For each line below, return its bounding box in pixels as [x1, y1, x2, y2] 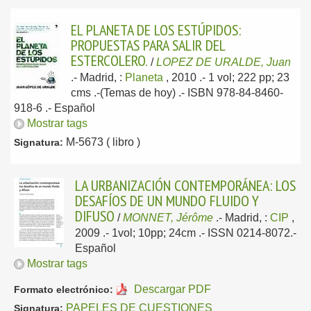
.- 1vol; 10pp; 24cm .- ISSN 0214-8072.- [103, 227, 296, 239]
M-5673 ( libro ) [63, 136, 140, 148]
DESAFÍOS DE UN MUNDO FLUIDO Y [75, 191, 259, 210]
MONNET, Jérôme [123, 212, 213, 224]
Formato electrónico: [14, 284, 113, 295]
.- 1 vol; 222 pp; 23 [199, 72, 289, 83]
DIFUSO [75, 206, 115, 226]
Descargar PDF [133, 283, 211, 295]
